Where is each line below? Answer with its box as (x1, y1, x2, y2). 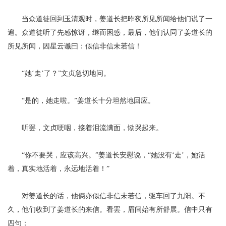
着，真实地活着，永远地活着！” (8, 165, 109, 173)
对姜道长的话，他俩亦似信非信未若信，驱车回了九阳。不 (22, 192, 205, 200)
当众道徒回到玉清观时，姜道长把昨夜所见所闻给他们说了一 (22, 15, 212, 23)
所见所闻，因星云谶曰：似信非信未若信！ (8, 42, 142, 50)
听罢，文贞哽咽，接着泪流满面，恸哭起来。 (22, 124, 163, 132)
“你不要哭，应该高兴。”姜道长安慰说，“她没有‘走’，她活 (22, 151, 206, 159)
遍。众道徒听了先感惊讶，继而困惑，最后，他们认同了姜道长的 (8, 29, 212, 36)
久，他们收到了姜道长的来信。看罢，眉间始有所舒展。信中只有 (8, 206, 212, 213)
